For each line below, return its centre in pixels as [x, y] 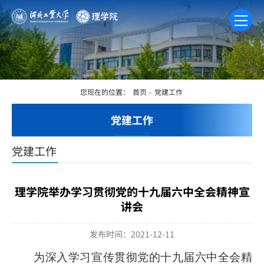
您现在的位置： [106, 92]
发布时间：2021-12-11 [132, 234]
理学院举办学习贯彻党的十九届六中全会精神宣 [132, 191]
